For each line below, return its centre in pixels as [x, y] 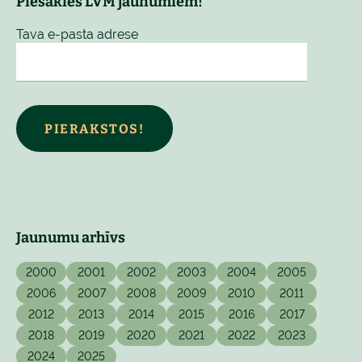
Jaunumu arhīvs [71, 238]
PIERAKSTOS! [95, 128]
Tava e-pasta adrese [77, 34]
